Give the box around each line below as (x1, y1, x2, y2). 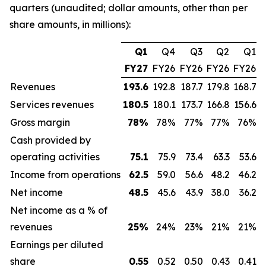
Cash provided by (10, 134, 91, 146)
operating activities (10, 151, 100, 163)
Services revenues (10, 99, 94, 110)
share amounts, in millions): (9, 18, 131, 30)
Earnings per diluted (10, 239, 103, 251)
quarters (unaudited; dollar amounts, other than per (9, 2, 248, 14)
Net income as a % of (10, 204, 107, 216)
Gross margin (10, 116, 70, 128)
